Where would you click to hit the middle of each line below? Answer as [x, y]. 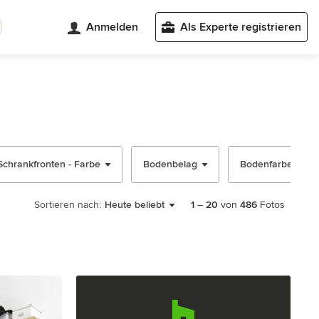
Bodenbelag [170, 164]
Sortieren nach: [68, 204]
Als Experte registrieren [241, 27]
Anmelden [112, 27]
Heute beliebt [135, 204]
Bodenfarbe [266, 164]
